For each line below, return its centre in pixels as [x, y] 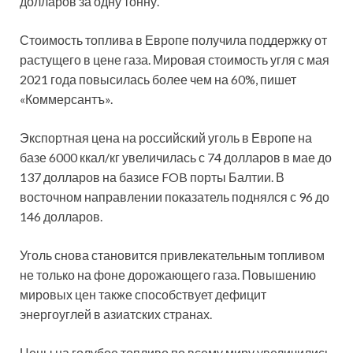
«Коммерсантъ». [66, 98]
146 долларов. [61, 216]
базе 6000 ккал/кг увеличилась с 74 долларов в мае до [176, 157]
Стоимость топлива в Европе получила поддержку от [173, 39]
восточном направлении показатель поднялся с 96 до [175, 196]
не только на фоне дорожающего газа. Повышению [168, 274]
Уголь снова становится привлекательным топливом [172, 255]
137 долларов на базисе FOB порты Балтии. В [152, 176]
